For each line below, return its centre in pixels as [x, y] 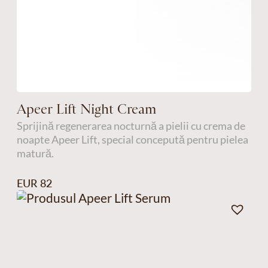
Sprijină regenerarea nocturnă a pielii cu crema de [131, 125]
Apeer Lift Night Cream [86, 109]
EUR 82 [34, 183]
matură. [35, 153]
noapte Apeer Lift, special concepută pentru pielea [132, 139]
